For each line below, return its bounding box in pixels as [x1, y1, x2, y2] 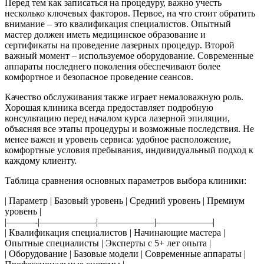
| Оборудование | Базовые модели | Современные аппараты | [5, 248, 246, 259]
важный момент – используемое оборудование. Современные [5, 50, 253, 61]
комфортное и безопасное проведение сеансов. [5, 71, 193, 82]
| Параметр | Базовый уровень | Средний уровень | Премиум [5, 195, 245, 206]
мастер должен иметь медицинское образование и [5, 29, 206, 39]
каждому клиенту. [5, 155, 77, 166]
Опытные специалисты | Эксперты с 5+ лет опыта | [5, 237, 211, 248]
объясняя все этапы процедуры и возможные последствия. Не [5, 123, 254, 134]
